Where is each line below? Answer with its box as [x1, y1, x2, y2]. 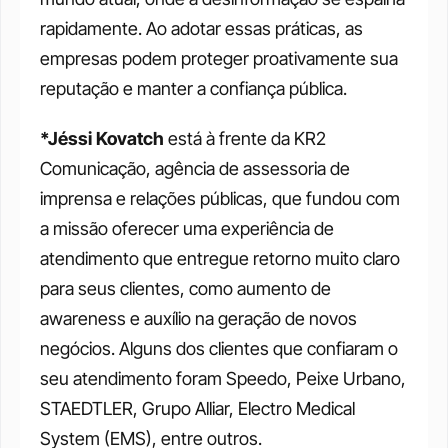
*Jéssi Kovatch [40, 128, 164, 149]
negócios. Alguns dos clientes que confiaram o [40, 338, 398, 359]
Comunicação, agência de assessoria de [40, 158, 350, 179]
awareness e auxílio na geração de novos [40, 308, 357, 329]
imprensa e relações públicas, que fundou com [40, 188, 400, 209]
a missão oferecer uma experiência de [40, 218, 334, 239]
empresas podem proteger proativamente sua [40, 48, 398, 69]
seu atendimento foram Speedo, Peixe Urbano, [40, 368, 406, 389]
